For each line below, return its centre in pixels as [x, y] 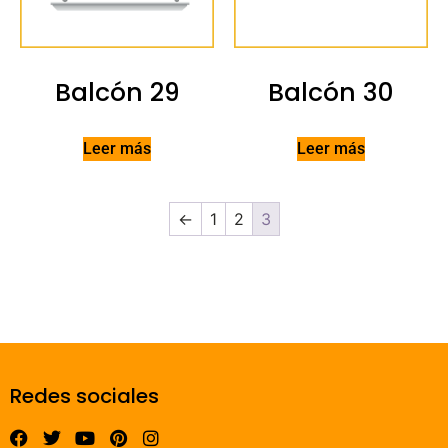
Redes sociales [84, 396]
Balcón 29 [117, 92]
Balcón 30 [331, 92]
